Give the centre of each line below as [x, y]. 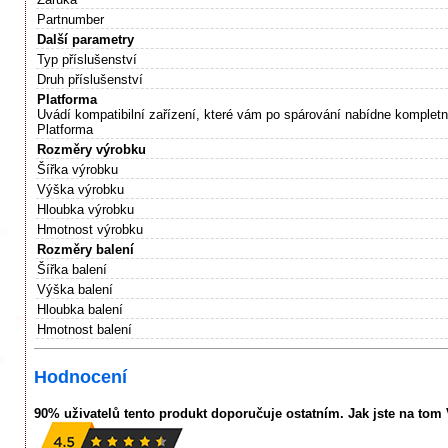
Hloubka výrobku [85, 209]
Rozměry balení [85, 249]
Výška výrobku [80, 189]
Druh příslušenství [90, 79]
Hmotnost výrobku [90, 229]
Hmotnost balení [84, 329]
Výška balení [75, 289]
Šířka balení [72, 269]
